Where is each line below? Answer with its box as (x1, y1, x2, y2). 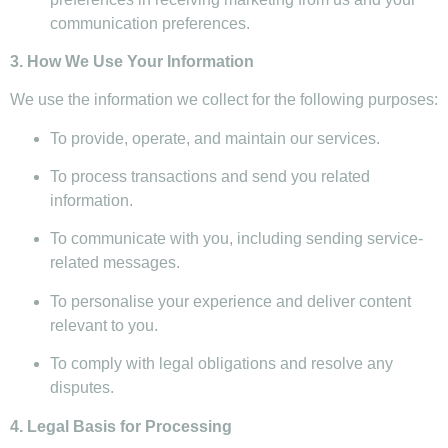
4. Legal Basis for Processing (10, 417, 232, 435)
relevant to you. (50, 316, 158, 334)
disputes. (50, 379, 114, 397)
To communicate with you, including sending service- (50, 230, 423, 248)
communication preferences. (50, 14, 250, 32)
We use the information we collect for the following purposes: (10, 91, 438, 109)
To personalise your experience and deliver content (50, 292, 411, 310)
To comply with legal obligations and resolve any (50, 355, 393, 373)
